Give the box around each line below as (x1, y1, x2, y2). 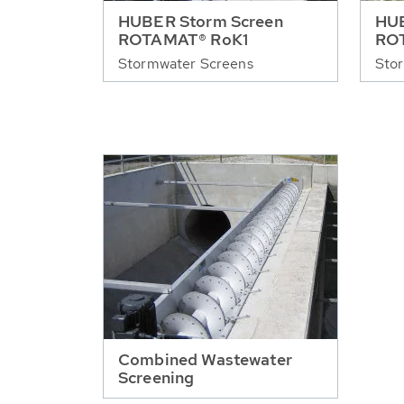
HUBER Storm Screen (118, 11, 283, 32)
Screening (118, 367, 195, 389)
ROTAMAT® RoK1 (118, 29, 248, 50)
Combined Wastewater (118, 349, 292, 371)
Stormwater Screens (118, 54, 253, 74)
